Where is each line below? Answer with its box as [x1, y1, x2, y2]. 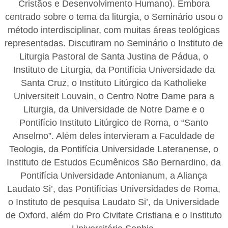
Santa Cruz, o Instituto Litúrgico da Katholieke [21, 77, 207, 88]
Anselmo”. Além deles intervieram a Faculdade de [13, 130, 215, 141]
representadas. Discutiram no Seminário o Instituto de [5, 38, 223, 48]
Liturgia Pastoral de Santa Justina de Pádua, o [19, 51, 209, 62]
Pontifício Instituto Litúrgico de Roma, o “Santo [19, 117, 209, 128]
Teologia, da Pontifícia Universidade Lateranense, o [9, 144, 219, 154]
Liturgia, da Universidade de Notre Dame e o [23, 104, 205, 115]
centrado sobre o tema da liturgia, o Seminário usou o [5, 11, 223, 22]
